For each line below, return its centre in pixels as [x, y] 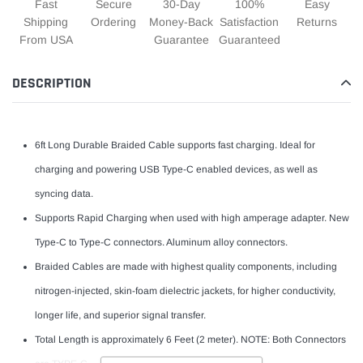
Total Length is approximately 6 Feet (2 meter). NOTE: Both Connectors [190, 340]
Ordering [114, 22]
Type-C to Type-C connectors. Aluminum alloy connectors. [161, 243]
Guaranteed [249, 40]
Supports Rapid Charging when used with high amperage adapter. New [192, 218]
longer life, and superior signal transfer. [120, 316]
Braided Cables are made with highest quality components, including [186, 267]
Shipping [46, 22]
